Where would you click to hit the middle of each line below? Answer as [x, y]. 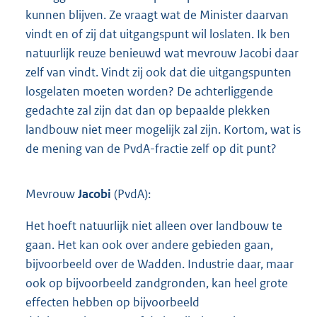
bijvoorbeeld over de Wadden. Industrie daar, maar [160, 264]
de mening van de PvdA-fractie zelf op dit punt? [151, 149]
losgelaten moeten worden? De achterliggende [149, 91]
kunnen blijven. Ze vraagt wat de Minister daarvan [157, 15]
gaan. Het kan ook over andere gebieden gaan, [149, 245]
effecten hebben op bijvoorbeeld [113, 302]
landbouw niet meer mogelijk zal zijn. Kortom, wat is [163, 129]
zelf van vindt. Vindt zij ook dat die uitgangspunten [158, 72]
